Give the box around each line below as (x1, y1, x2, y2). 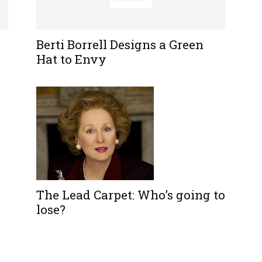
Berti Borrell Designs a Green (36, 36, 204, 53)
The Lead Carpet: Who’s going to (36, 186, 225, 203)
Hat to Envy (36, 50, 106, 67)
